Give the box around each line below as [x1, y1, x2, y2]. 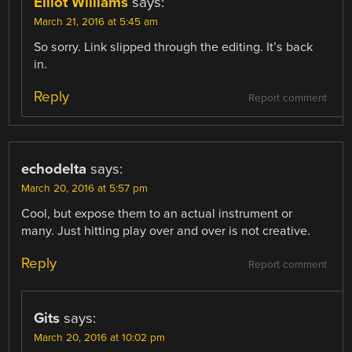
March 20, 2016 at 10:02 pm [34, 332, 166, 345]
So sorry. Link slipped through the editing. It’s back [34, 38, 313, 55]
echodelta [21, 159, 87, 178]
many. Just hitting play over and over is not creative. [21, 222, 311, 239]
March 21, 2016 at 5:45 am [34, 15, 159, 28]
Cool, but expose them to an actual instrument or [21, 205, 293, 222]
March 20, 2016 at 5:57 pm [21, 181, 148, 195]
